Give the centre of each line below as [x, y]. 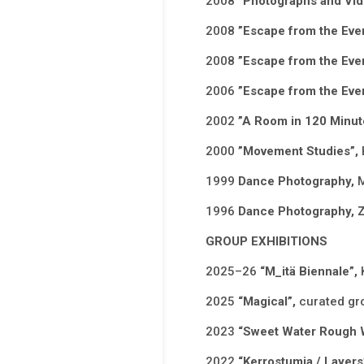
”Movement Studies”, [299, 152]
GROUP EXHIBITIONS [266, 242]
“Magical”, [268, 302]
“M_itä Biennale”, [310, 272]
